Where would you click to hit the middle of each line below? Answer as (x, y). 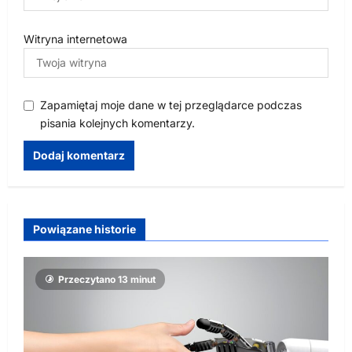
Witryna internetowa (75, 38)
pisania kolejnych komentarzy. (117, 123)
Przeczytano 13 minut (107, 279)
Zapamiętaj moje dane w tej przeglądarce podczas (171, 104)
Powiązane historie (84, 229)
